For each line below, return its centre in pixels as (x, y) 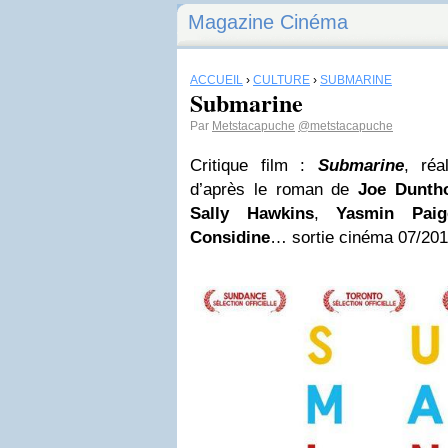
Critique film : (254, 165)
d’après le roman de (274, 189)
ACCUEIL (216, 80)
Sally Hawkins (252, 213)
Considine (230, 237)
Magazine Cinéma (268, 22)
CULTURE (281, 80)
